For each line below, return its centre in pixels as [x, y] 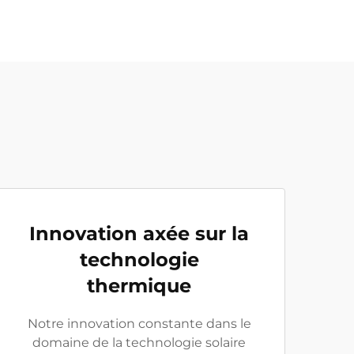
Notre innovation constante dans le [139, 324]
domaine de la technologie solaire [139, 343]
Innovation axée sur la [139, 233]
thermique [139, 286]
